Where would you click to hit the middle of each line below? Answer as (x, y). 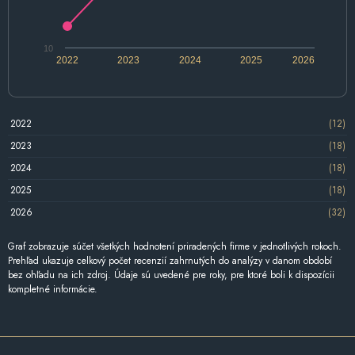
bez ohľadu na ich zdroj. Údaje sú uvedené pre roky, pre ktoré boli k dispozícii (171, 275)
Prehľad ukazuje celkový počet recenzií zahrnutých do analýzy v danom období (170, 260)
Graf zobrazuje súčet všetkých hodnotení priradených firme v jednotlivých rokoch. (175, 246)
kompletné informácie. (53, 289)
